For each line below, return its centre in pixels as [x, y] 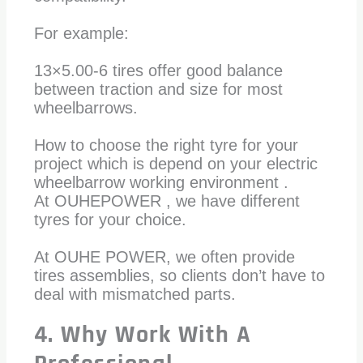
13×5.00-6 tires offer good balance [158, 71]
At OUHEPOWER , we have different [167, 201]
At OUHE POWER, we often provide [164, 257]
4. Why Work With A [143, 335]
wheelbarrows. [85, 108]
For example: [81, 34]
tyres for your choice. [110, 220]
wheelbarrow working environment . [161, 183]
